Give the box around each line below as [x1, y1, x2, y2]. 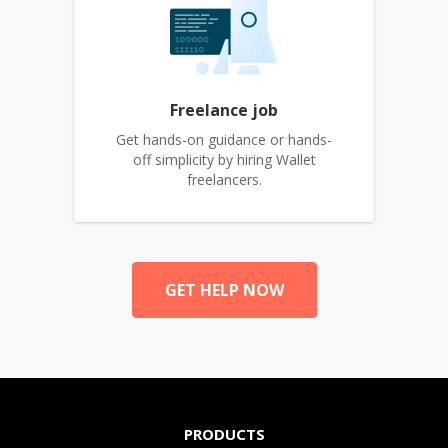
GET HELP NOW [164, 279, 284, 301]
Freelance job [170, 99, 278, 121]
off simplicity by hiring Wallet [132, 150, 316, 169]
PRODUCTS [183, 424, 265, 445]
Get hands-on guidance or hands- [116, 130, 332, 149]
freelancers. [186, 170, 262, 189]
